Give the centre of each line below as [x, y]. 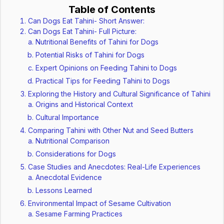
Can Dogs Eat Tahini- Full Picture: [82, 31]
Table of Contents [112, 10]
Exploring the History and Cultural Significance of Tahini [119, 94]
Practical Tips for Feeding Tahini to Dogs [103, 81]
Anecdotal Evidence [69, 177]
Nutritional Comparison [73, 141]
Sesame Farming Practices [79, 214]
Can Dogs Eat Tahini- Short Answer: [86, 21]
